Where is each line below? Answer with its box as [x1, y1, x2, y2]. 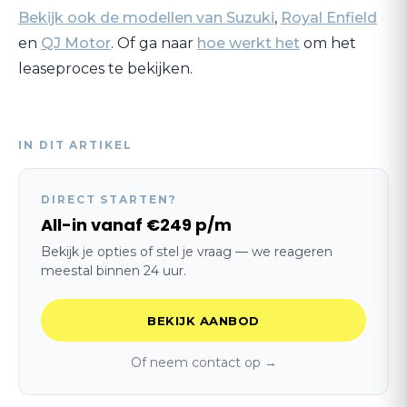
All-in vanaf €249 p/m [41, 213, 232, 236]
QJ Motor [41, 35, 111, 52]
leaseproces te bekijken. [18, 60, 193, 77]
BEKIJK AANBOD [147, 313, 260, 328]
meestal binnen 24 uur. [41, 263, 186, 279]
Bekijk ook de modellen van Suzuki [18, 9, 274, 26]
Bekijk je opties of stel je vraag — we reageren [41, 243, 333, 260]
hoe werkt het [197, 35, 300, 52]
